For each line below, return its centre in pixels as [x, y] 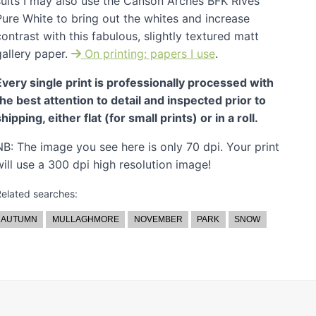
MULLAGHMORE [85, 220]
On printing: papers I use [148, 54]
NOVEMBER [158, 220]
